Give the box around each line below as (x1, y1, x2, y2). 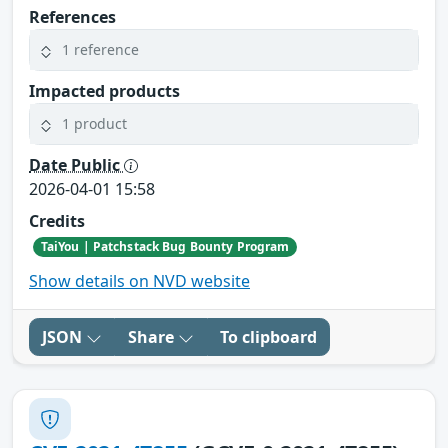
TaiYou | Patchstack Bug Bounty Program (40, 237, 290, 255)
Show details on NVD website (29, 270, 250, 293)
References (29, 5, 116, 28)
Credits (29, 209, 85, 232)
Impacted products (29, 79, 180, 102)
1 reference (62, 40, 139, 60)
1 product (62, 114, 127, 134)
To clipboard (220, 326, 317, 349)
